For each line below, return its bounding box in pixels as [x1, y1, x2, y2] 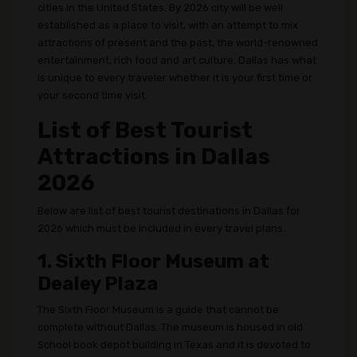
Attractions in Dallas [37, 143, 270, 170]
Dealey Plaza [37, 273, 159, 295]
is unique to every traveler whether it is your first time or [37, 72, 312, 84]
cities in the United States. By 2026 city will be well [37, 2, 283, 14]
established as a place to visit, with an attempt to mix [37, 19, 298, 31]
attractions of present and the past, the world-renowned [37, 37, 318, 49]
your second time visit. [37, 89, 147, 101]
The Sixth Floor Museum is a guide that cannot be [37, 304, 279, 316]
